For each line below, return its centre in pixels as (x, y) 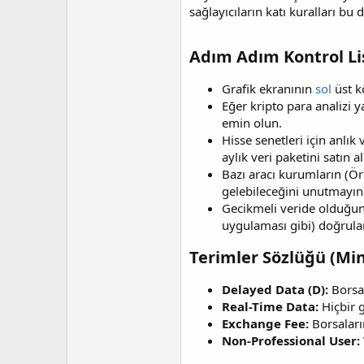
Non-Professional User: (291, 340)
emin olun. (252, 123)
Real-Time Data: (270, 306)
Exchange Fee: (265, 323)
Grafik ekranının (269, 89)
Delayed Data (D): (275, 289)
